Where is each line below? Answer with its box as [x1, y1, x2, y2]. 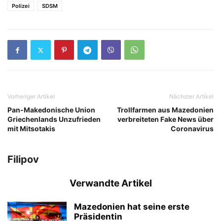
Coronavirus [171, 124, 214, 133]
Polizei [12, 2, 30, 10]
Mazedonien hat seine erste [74, 202, 189, 212]
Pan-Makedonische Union [7, 106, 95, 114]
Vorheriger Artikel [7, 93, 55, 101]
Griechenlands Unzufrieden [7, 115, 101, 124]
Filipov [7, 153, 39, 166]
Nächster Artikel [169, 93, 214, 101]
